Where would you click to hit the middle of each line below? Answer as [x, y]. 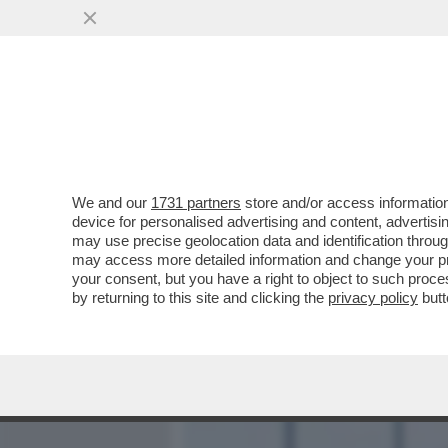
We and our [111, 202]
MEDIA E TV [298, 127]
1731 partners [196, 202]
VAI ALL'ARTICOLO [283, 270]
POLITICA [401, 127]
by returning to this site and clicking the [200, 297]
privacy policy [373, 297]
